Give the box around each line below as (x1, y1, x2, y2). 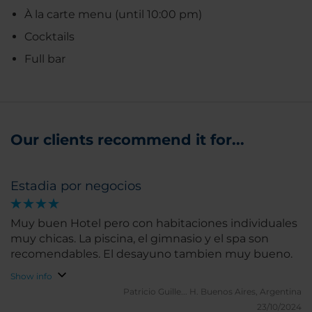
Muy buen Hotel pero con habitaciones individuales (10, 216, 297, 230)
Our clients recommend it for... (10, 130, 244, 148)
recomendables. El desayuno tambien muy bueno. (10, 247, 292, 260)
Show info (10, 270, 52, 281)
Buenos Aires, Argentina (201, 286, 302, 297)
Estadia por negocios (10, 178, 141, 194)
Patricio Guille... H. (123, 286, 201, 297)
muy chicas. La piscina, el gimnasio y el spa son (10, 231, 269, 245)
